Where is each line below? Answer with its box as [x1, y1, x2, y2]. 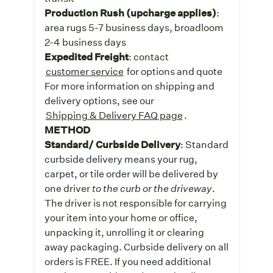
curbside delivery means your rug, [44, 152, 197, 165]
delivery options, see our [44, 93, 156, 107]
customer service [45, 64, 124, 77]
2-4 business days [44, 35, 126, 48]
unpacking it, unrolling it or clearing [44, 225, 204, 238]
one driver [44, 181, 92, 194]
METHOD [44, 122, 90, 136]
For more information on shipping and [44, 79, 214, 92]
